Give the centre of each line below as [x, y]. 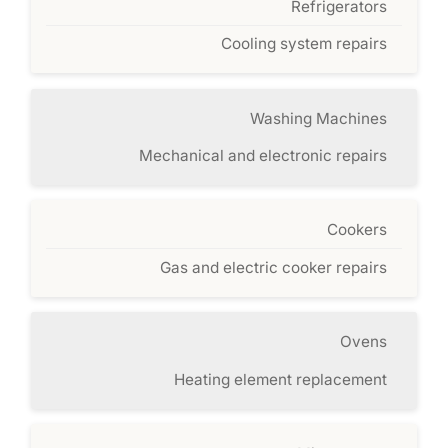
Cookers [356, 230]
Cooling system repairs [303, 44]
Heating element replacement [280, 379]
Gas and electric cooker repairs [273, 267]
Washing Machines [318, 118]
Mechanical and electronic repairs [262, 155]
